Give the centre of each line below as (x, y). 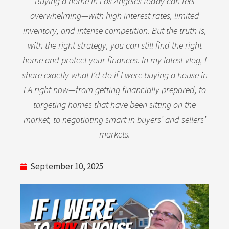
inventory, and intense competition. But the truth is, (114, 30)
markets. (114, 134)
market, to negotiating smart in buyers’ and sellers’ (114, 119)
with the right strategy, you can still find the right (114, 45)
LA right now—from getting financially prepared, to (114, 89)
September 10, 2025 (67, 166)
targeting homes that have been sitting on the (114, 104)
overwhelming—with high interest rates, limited (114, 15)
